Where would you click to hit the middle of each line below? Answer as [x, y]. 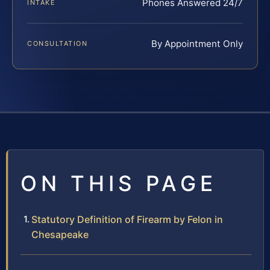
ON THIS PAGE [119, 184]
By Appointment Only [197, 44]
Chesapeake [60, 235]
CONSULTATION [58, 44]
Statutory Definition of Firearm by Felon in [127, 220]
